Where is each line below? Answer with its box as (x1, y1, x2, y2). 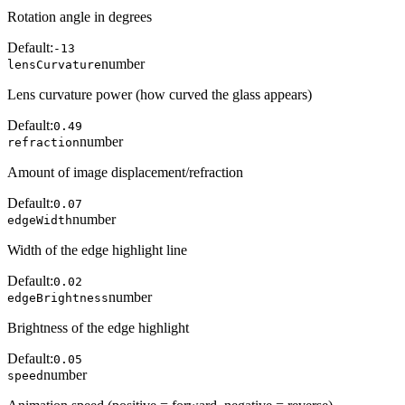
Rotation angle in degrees (7, 9, 152, 25)
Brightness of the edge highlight (7, 320, 189, 336)
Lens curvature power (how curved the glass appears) (7, 87, 312, 103)
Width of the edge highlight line (7, 242, 187, 259)
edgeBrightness (7, 291, 108, 306)
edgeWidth (7, 213, 72, 228)
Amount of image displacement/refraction (7, 165, 243, 181)
